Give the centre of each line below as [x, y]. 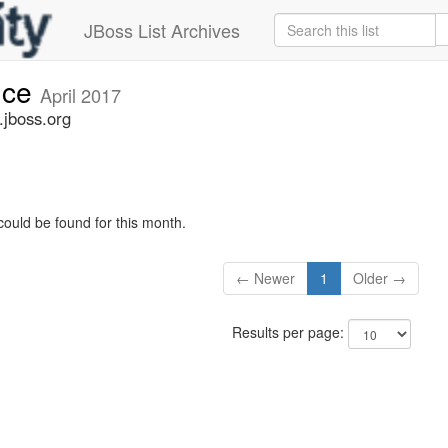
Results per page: [289, 332]
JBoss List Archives [162, 30]
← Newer [266, 278]
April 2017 [80, 95]
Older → [380, 278]
